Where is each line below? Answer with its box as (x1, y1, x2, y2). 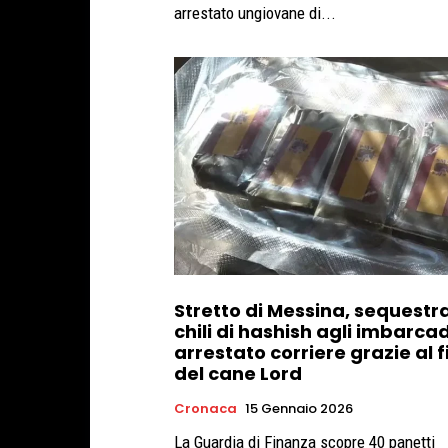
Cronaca (174, 399, 237, 419)
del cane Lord (174, 361, 302, 387)
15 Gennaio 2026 (245, 399, 353, 419)
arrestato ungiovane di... (174, 2, 336, 23)
